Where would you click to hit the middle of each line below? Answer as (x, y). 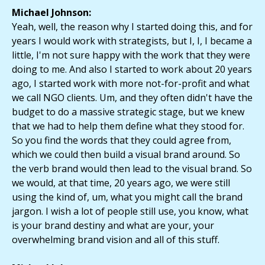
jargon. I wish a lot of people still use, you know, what (130, 211)
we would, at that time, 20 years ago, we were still (121, 183)
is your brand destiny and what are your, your (113, 226)
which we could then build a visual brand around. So (126, 155)
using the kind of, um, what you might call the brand (127, 197)
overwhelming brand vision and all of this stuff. (116, 240)
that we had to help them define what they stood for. (128, 126)
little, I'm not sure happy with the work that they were (131, 55)
